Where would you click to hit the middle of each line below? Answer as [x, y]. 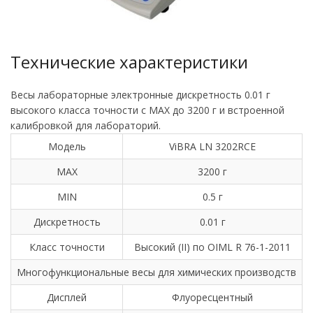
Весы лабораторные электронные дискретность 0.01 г [140, 95]
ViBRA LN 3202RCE [212, 147]
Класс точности [67, 247]
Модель [67, 147]
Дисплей [67, 298]
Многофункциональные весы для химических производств [156, 272]
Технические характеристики [129, 62]
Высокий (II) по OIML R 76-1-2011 [212, 247]
